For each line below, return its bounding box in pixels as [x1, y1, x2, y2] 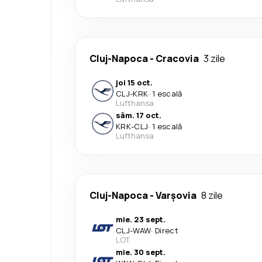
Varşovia [156, 188, 196, 202]
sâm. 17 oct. [116, 109, 161, 120]
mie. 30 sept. [116, 246, 166, 257]
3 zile [204, 51, 225, 65]
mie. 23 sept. [116, 213, 166, 225]
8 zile [201, 188, 223, 202]
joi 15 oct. [116, 77, 153, 88]
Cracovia [156, 51, 199, 65]
